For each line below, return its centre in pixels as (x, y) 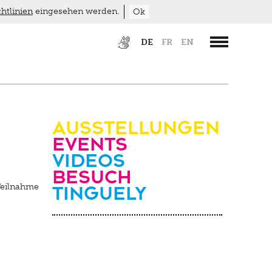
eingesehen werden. (76, 11)
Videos (89, 159)
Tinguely (99, 192)
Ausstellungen (136, 126)
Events (90, 142)
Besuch (92, 175)
